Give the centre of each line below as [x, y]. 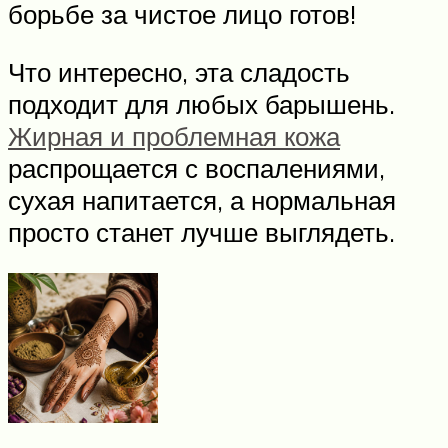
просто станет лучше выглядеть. [201, 231]
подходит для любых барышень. [201, 103]
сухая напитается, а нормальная [202, 199]
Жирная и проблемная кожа [174, 135]
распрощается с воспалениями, [196, 167]
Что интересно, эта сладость [179, 71]
